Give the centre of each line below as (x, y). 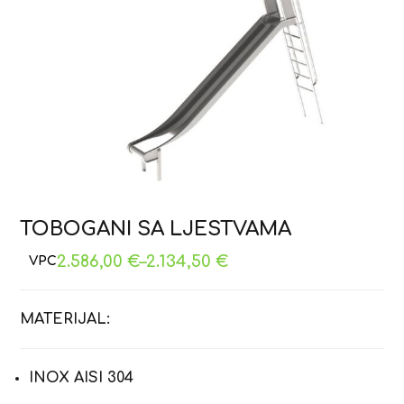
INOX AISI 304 (82, 377)
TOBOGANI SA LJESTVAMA (156, 229)
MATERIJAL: (65, 319)
